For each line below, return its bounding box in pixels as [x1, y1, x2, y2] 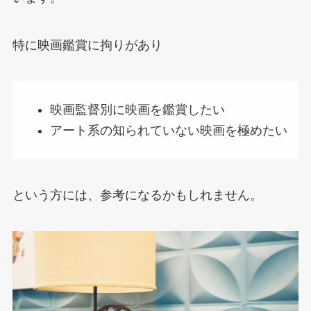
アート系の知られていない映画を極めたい [49, 124, 287, 138]
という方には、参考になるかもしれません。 [12, 187, 262, 202]
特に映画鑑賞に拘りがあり [12, 38, 162, 53]
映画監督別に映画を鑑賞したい [49, 102, 225, 117]
